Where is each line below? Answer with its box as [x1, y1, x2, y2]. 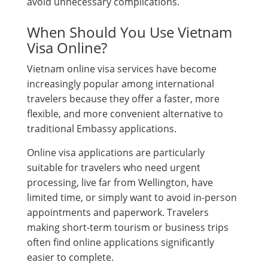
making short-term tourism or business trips [27, 220, 229, 234]
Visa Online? [27, 37, 107, 57]
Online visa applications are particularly [27, 145, 205, 159]
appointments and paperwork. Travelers [27, 205, 209, 219]
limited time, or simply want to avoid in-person [27, 190, 237, 204]
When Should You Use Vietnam [27, 22, 232, 42]
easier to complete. [27, 250, 114, 264]
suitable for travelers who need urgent [27, 160, 200, 174]
